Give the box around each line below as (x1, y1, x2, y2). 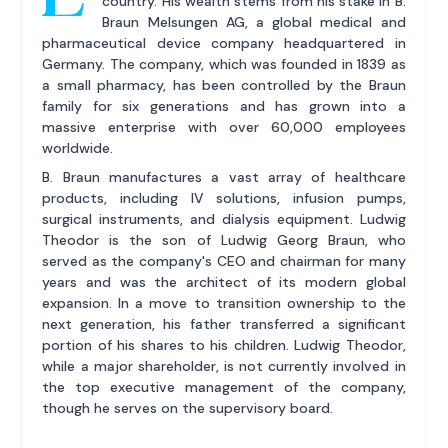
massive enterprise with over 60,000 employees (42, 117, 406, 136)
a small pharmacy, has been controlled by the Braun (42, 75, 406, 94)
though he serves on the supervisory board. (42, 398, 334, 417)
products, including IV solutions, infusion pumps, (42, 188, 406, 207)
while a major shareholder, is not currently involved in (42, 356, 406, 375)
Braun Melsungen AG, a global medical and (102, 12, 406, 31)
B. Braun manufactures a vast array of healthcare (42, 167, 406, 186)
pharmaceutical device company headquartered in (42, 33, 406, 52)
